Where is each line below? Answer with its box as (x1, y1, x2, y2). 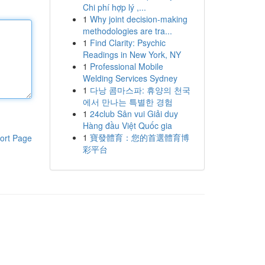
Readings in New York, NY (82, 49, 181, 60)
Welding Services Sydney (82, 72, 177, 84)
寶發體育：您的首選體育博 (89, 131, 189, 143)
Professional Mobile (89, 60, 163, 72)
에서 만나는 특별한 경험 (82, 96, 173, 108)
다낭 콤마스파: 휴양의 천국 (89, 84, 190, 96)
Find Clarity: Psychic (89, 37, 166, 49)
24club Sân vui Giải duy (89, 108, 178, 119)
